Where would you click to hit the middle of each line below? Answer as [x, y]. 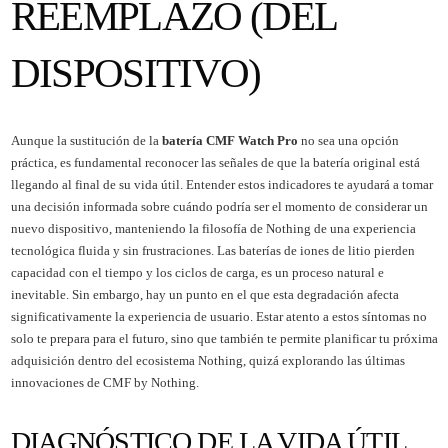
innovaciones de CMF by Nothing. [104, 382]
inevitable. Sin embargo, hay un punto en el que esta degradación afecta [204, 294]
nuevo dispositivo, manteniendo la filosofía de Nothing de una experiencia [213, 228]
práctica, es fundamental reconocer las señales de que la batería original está [215, 162]
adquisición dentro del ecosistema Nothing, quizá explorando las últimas [207, 360]
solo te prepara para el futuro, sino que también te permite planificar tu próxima [224, 338]
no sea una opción [348, 140]
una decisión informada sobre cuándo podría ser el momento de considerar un [219, 206]
